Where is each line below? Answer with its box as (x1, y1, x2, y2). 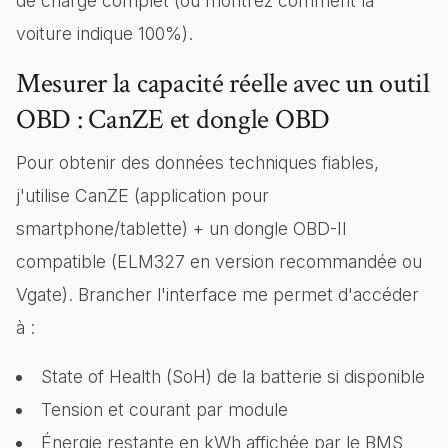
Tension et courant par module (40, 399, 288, 420)
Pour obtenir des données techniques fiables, (16, 152, 379, 173)
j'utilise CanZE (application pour (16, 185, 269, 206)
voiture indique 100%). (16, 23, 193, 44)
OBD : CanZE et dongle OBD (16, 101, 330, 138)
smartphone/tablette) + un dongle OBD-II (16, 218, 347, 239)
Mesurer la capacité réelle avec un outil (16, 65, 430, 102)
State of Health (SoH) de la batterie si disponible (40, 366, 425, 387)
